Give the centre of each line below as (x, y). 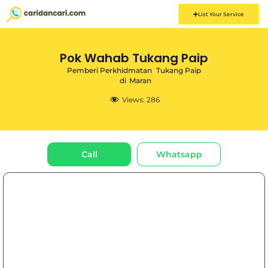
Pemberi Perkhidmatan (109, 70)
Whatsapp (179, 154)
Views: (133, 100)
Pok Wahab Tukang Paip (134, 58)
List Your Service (221, 14)
